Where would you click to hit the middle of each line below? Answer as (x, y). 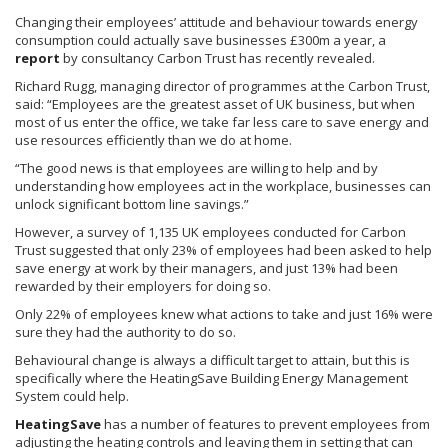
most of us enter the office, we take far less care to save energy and (222, 122)
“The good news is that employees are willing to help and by (196, 168)
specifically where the (82, 378)
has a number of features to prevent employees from (265, 424)
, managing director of (161, 86)
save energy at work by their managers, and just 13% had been (206, 268)
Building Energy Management (318, 378)
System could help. (72, 396)
